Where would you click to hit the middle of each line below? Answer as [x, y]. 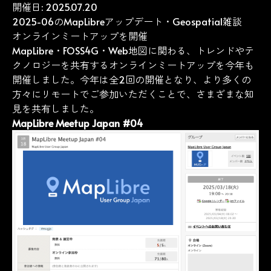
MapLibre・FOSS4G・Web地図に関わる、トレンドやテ [133, 50]
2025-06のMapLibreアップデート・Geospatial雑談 [127, 21]
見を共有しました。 [56, 108]
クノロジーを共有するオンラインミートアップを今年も [133, 64]
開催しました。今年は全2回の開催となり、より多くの [132, 79]
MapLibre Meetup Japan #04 [77, 122]
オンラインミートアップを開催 [80, 35]
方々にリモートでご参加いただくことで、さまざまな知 [133, 93]
